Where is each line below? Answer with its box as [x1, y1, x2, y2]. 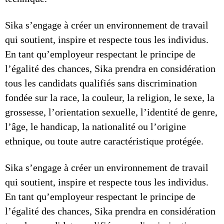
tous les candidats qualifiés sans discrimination [5, 77, 197, 88]
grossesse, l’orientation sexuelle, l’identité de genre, [5, 106, 217, 117]
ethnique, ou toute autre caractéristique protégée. [5, 135, 203, 146]
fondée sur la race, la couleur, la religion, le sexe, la [5, 92, 214, 103]
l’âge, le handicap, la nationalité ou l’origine [5, 121, 186, 132]
